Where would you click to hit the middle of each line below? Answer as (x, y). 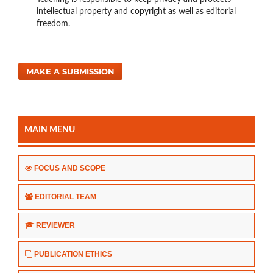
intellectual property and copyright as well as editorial (136, 12)
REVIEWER (55, 226)
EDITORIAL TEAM (66, 197)
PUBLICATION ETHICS (73, 254)
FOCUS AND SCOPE (70, 168)
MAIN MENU (50, 130)
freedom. (53, 24)
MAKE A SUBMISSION (71, 72)
